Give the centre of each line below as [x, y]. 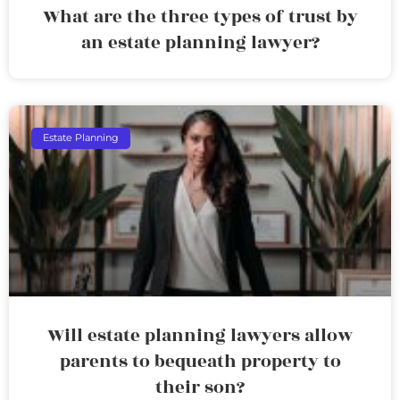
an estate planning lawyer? [200, 42]
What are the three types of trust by [200, 17]
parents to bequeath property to [200, 361]
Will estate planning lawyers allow [200, 335]
